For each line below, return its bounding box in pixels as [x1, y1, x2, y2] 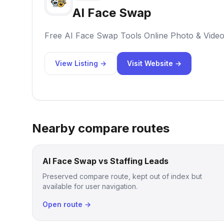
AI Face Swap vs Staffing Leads [42, 156, 168, 166]
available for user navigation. [42, 182, 137, 190]
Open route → [42, 200, 91, 208]
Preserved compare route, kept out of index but [42, 172, 202, 180]
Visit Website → [127, 59, 181, 67]
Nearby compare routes [32, 121, 169, 135]
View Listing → [55, 59, 106, 67]
